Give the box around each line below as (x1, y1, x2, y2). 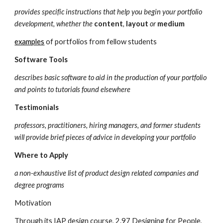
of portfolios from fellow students (44, 37, 157, 46)
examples (14, 37, 45, 46)
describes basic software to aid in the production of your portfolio (14, 73, 207, 82)
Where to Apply (14, 151, 69, 159)
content (94, 19, 123, 28)
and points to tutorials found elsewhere (14, 85, 131, 94)
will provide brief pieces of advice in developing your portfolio (14, 133, 196, 141)
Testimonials (14, 103, 59, 111)
